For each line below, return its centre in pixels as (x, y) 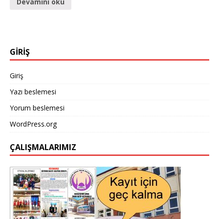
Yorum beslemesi (37, 108)
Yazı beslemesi (33, 91)
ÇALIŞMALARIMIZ (43, 147)
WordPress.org (33, 124)
